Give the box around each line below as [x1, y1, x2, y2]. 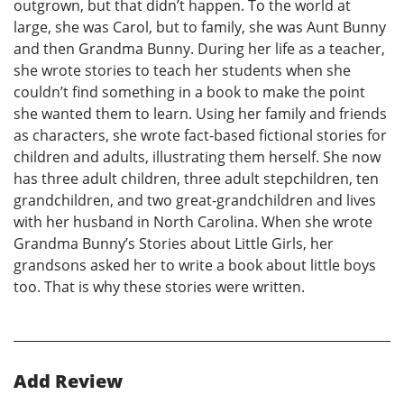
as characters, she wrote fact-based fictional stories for [14, 125, 387, 146]
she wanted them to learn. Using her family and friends [14, 104, 387, 124]
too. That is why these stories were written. [14, 277, 305, 298]
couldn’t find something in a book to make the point [14, 82, 365, 103]
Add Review [14, 369, 123, 394]
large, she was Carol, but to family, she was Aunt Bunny [14, 17, 386, 38]
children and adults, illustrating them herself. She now [14, 147, 381, 168]
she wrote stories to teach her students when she [14, 60, 351, 81]
